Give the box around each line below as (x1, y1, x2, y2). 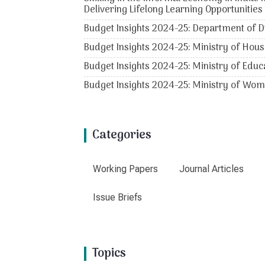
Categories (92, 126, 151, 146)
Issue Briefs (93, 192, 142, 203)
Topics (92, 244, 126, 264)
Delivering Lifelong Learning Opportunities (84, 2, 263, 18)
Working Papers (93, 163, 158, 175)
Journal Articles (179, 163, 244, 175)
